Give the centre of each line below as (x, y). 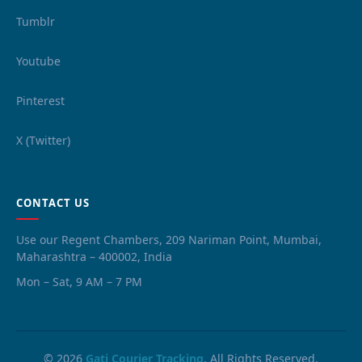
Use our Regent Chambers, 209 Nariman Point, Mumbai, (169, 239)
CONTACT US (53, 202)
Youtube (38, 61)
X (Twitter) (43, 140)
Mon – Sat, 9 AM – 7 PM (79, 281)
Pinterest (40, 100)
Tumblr (36, 21)
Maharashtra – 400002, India (94, 256)
